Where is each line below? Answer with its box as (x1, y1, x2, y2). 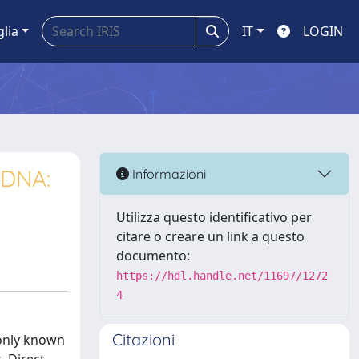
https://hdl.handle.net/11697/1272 (116, 269, 328, 282)
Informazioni (129, 165, 206, 182)
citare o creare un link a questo (116, 228, 305, 245)
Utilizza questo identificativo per (116, 208, 312, 226)
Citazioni (112, 329, 175, 349)
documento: (116, 247, 190, 264)
